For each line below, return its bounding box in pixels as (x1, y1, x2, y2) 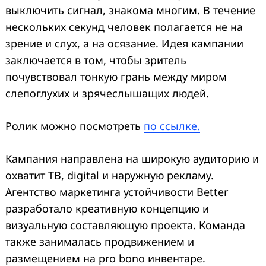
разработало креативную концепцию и (5, 201, 209, 216)
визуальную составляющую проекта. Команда (5, 217, 245, 232)
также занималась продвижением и (5, 234, 194, 249)
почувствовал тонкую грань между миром (5, 69, 227, 84)
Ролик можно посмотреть (5, 118, 144, 133)
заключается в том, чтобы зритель (5, 52, 186, 67)
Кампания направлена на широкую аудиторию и (5, 151, 259, 166)
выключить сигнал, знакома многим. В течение (5, 2, 255, 17)
